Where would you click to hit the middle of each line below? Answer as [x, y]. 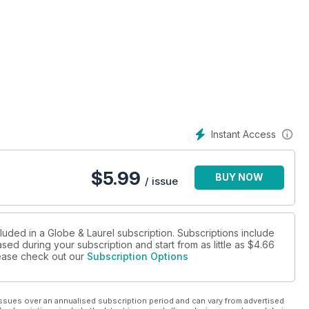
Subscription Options [138, 257]
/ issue [161, 181]
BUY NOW [239, 177]
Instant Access [243, 134]
